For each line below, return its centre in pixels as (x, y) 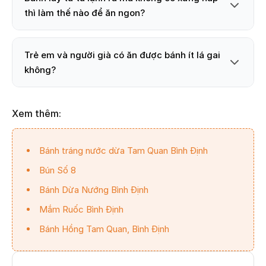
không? (40, 69)
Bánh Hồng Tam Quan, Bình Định (104, 229)
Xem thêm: (37, 113)
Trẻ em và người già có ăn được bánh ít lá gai (122, 55)
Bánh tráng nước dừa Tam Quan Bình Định (123, 150)
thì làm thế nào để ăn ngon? (85, 12)
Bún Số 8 (58, 170)
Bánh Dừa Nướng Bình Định (94, 189)
